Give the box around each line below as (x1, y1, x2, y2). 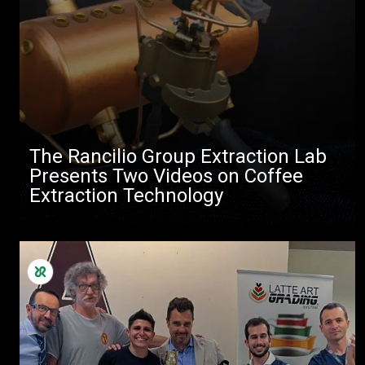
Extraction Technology (29, 184, 223, 207)
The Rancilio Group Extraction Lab (29, 145, 327, 168)
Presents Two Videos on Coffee (29, 165, 303, 187)
